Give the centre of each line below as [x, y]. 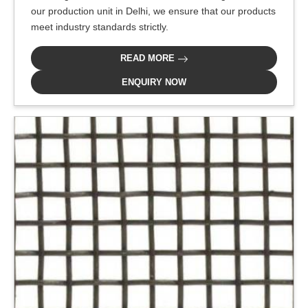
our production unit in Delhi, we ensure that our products [153, 11]
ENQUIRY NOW [154, 82]
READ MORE [148, 58]
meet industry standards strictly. [100, 27]
